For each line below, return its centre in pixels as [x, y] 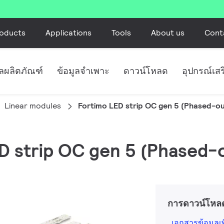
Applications [68, 32]
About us [167, 32]
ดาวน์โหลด [146, 71]
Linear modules [33, 106]
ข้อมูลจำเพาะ [83, 71]
